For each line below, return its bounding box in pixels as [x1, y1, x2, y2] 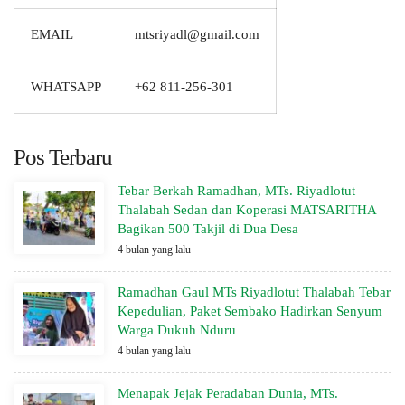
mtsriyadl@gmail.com [135, 27, 259, 42]
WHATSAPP [31, 80, 101, 94]
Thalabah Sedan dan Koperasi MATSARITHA [118, 202, 376, 217]
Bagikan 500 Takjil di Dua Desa [118, 221, 298, 236]
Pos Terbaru [14, 145, 112, 169]
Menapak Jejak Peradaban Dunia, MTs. [118, 386, 338, 400]
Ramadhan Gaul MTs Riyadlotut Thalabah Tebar [118, 285, 391, 299]
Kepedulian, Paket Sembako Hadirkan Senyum [118, 304, 382, 318]
